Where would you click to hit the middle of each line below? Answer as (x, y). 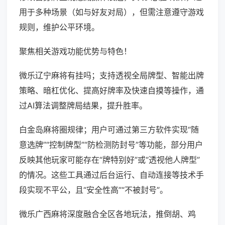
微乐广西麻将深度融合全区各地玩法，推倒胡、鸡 (107, 214)
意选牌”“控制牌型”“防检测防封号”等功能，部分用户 (111, 145)
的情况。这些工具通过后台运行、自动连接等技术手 (111, 175)
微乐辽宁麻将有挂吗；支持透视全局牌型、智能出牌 (111, 76)
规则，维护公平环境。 (59, 27)
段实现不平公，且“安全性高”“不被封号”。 (93, 190)
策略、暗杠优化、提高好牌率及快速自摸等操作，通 (111, 91)
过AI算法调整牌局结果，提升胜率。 (83, 106)
